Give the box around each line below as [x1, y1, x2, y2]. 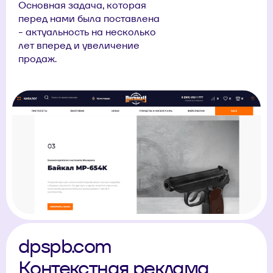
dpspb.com [18, 233, 112, 259]
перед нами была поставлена [18, 12, 160, 25]
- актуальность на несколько [18, 25, 156, 38]
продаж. [18, 52, 57, 65]
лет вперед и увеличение [18, 38, 140, 52]
